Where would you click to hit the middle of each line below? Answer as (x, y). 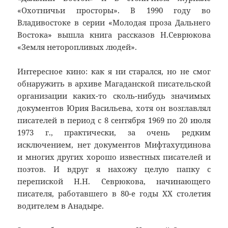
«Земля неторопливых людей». (77, 47)
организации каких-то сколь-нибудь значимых (114, 96)
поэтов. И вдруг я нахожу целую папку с (114, 169)
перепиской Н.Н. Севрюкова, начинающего (114, 181)
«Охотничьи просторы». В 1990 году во (114, 10)
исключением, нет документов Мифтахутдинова (114, 145)
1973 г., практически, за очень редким (114, 133)
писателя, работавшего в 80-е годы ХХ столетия (114, 194)
